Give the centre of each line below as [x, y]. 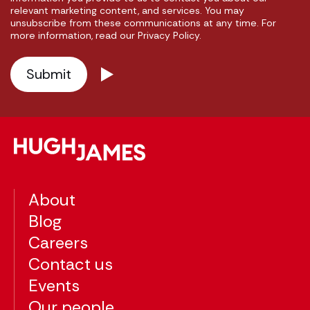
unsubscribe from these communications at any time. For [143, 22]
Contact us [71, 264]
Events [54, 285]
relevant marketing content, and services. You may [127, 10]
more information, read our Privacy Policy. [106, 35]
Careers [58, 242]
